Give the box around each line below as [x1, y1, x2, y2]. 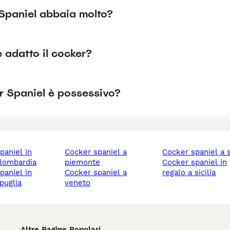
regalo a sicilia [162, 168, 216, 178]
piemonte [65, 158, 101, 167]
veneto [65, 178, 91, 188]
